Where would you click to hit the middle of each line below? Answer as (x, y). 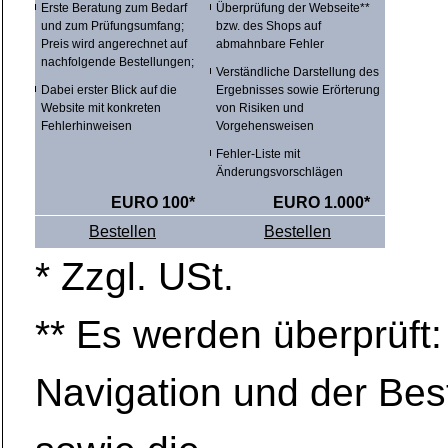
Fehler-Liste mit (258, 154)
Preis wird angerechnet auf (114, 44)
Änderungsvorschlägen (279, 172)
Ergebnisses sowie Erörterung (298, 90)
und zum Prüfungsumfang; (112, 26)
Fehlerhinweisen (86, 126)
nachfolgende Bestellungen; (117, 62)
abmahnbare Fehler (270, 44)
